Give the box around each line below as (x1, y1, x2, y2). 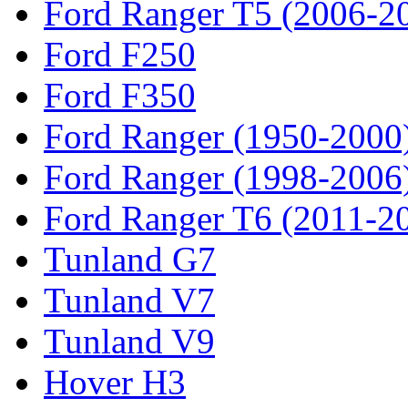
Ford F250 (44, 34, 196, 74)
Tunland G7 (44, 239, 216, 279)
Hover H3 (44, 362, 186, 402)
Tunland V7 (44, 280, 215, 320)
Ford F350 (44, 75, 196, 115)
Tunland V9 (44, 321, 215, 361)
